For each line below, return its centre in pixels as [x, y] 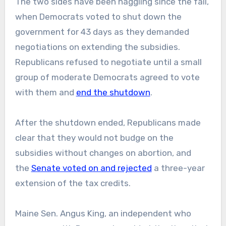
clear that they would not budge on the [94, 138]
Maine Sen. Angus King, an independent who [103, 214]
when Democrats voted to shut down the [98, 17]
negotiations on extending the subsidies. [97, 47]
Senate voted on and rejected [91, 168]
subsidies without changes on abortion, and [103, 153]
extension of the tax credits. [73, 183]
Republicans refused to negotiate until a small [108, 62]
